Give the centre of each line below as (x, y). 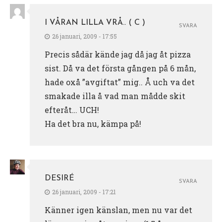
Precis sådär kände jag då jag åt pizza (118, 54)
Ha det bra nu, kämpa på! (93, 123)
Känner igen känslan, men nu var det (118, 210)
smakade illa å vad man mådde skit (115, 96)
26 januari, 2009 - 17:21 (84, 192)
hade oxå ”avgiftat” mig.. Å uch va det (120, 82)
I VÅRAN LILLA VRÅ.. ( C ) (95, 23)
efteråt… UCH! (72, 110)
